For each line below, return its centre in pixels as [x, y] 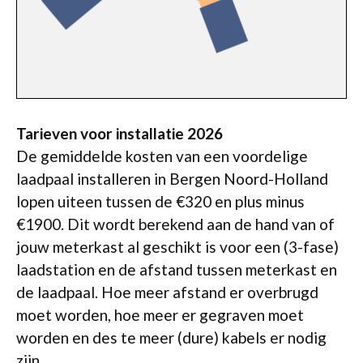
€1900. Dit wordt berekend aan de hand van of [175, 224]
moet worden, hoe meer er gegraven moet [160, 314]
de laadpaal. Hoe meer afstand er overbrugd [167, 292]
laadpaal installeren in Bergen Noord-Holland [172, 178]
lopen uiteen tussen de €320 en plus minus [160, 201]
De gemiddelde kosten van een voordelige [162, 156]
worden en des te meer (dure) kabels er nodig [171, 337]
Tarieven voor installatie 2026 [120, 133]
